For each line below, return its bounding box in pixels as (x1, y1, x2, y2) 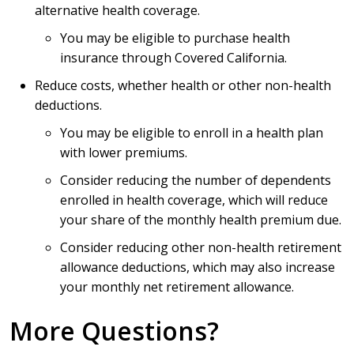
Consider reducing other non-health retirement (60, 239, 341, 256)
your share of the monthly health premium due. (60, 211, 341, 228)
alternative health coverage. (35, 2, 200, 19)
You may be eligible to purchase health (60, 29, 290, 47)
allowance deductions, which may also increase (60, 258, 335, 276)
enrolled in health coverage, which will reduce (60, 191, 328, 209)
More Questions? (9, 314, 219, 348)
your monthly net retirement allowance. (60, 278, 294, 296)
